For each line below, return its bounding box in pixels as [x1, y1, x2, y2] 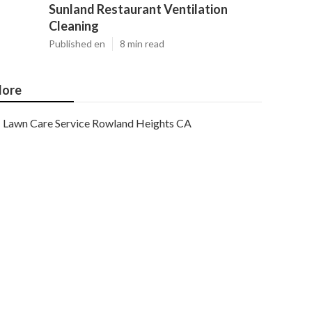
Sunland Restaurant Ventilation [49, 1, 228, 17]
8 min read [120, 38, 164, 49]
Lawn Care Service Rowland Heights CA [3, 116, 192, 130]
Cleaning [49, 18, 99, 33]
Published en [49, 38, 105, 49]
